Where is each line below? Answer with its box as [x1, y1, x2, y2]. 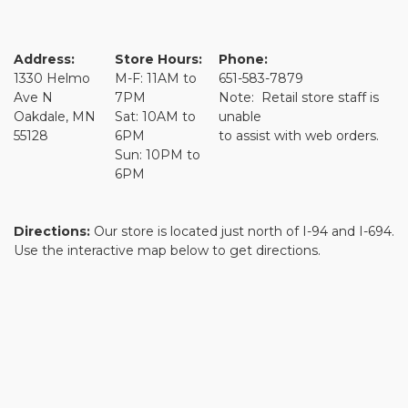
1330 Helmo [14, 69, 90, 87]
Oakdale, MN [14, 107, 96, 125]
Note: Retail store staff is [219, 88, 379, 106]
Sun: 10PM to [115, 146, 200, 163]
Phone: [219, 50, 268, 67]
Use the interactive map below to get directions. [14, 241, 321, 259]
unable [219, 107, 261, 125]
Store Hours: [115, 50, 202, 67]
